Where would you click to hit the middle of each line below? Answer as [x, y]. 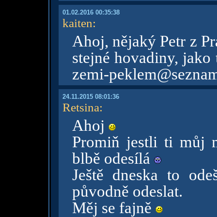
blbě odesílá [113, 158]
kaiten [77, 23]
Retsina [81, 107]
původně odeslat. [127, 191]
